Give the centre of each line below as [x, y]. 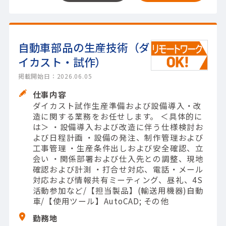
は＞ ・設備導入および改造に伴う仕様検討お [118, 127]
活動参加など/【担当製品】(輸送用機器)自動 [118, 190]
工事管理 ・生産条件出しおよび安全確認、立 [118, 148]
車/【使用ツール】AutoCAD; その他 [101, 201]
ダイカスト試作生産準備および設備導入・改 [117, 106]
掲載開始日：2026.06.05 [55, 76]
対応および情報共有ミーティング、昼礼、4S [118, 180]
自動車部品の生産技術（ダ [84, 47]
